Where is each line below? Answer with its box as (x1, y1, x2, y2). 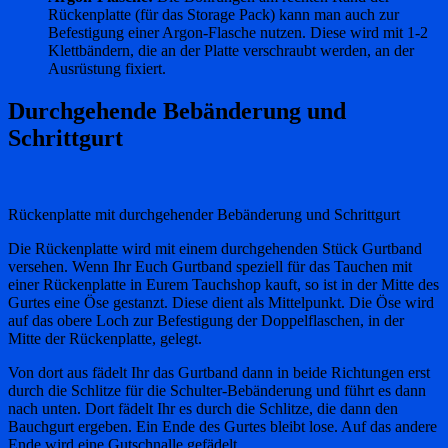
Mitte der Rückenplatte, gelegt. (8, 329, 202, 347)
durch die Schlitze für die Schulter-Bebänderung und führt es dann (8, 381, 426, 399)
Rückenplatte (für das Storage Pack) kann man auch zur (48, 5, 399, 23)
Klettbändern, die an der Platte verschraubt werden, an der (48, 41, 414, 59)
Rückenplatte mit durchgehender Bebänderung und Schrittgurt (8, 205, 400, 223)
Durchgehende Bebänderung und (8, 97, 346, 124)
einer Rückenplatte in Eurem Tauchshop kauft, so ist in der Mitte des (8, 275, 439, 293)
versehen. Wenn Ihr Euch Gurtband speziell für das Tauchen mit (8, 257, 412, 275)
